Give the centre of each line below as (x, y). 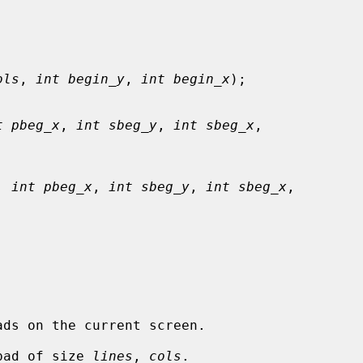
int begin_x (186, 79)
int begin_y (80, 79)
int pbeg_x (52, 186)
